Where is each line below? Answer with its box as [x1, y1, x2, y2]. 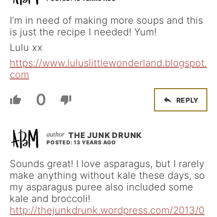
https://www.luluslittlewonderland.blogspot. [10, 57, 207, 69]
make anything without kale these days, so [10, 170, 205, 181]
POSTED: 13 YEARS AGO [46, 139, 116, 146]
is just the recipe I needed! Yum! [10, 26, 156, 38]
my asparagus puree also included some [10, 181, 193, 193]
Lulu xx [10, 42, 43, 53]
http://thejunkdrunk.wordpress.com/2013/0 [10, 204, 204, 216]
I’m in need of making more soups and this [10, 15, 203, 26]
